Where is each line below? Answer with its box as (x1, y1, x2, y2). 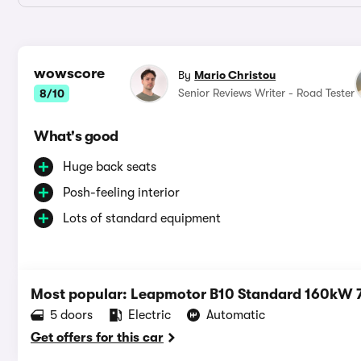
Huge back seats (63, 160, 156, 175)
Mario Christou (194, 68, 276, 82)
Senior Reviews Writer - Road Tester (178, 86, 355, 100)
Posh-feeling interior (63, 185, 180, 201)
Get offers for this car (31, 330, 164, 346)
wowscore (34, 65, 105, 82)
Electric (128, 308, 171, 323)
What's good (34, 128, 118, 145)
